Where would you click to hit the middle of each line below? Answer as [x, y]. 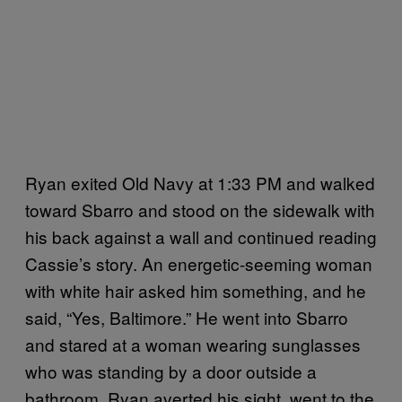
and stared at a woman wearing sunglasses [193, 344]
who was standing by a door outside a [171, 371]
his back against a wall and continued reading [201, 236]
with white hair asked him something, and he [196, 290]
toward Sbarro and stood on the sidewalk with [200, 209]
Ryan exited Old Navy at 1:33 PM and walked [200, 182]
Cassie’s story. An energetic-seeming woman [199, 263]
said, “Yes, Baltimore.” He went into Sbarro [187, 317]
